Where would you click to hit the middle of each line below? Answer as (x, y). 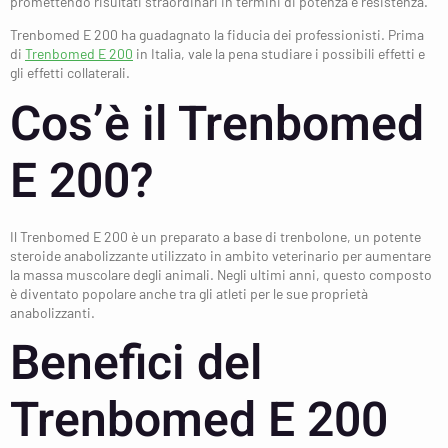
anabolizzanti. (52, 312)
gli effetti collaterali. (70, 73)
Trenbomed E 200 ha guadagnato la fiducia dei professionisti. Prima (217, 35)
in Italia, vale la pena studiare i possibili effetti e (279, 54)
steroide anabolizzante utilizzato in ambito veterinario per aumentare (220, 255)
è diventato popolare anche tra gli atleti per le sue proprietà (189, 293)
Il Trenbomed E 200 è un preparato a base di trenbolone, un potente (215, 236)
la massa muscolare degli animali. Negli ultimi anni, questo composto (221, 274)
